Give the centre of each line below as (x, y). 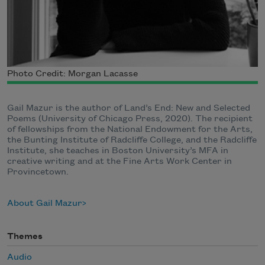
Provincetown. (38, 172)
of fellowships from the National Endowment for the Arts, (130, 130)
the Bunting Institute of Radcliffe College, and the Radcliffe (132, 140)
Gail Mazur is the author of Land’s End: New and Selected (129, 109)
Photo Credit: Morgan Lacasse (72, 74)
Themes (25, 237)
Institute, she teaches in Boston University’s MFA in (118, 151)
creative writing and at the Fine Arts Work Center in (119, 162)
